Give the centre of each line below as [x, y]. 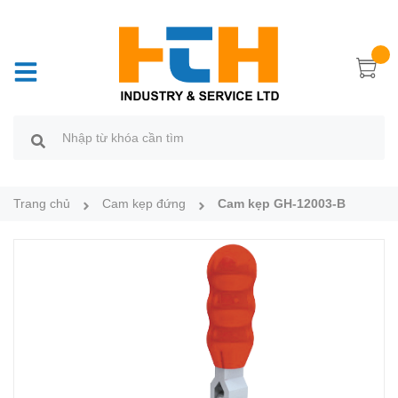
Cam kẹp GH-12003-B [282, 203]
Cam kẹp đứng [144, 203]
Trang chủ [42, 203]
